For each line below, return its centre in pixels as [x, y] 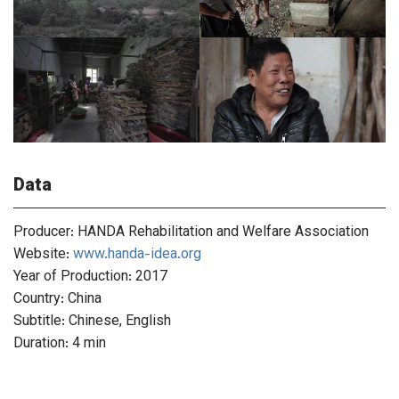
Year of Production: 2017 [90, 278]
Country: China [57, 300]
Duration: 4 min [60, 345]
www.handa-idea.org [137, 256]
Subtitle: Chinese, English [92, 322]
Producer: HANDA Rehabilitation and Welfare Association [191, 233]
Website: [43, 256]
